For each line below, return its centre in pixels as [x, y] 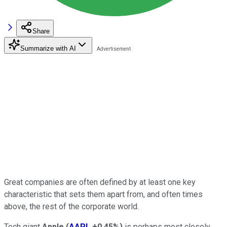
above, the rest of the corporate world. [71, 206]
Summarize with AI [48, 48]
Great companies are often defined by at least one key [100, 182]
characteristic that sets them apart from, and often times [103, 194]
